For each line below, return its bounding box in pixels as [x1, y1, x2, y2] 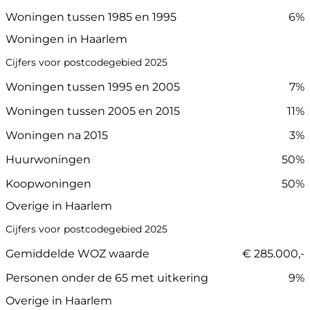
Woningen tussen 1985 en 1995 [6, 10, 176, 24]
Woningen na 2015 [6, 129, 108, 143]
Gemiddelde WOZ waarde [6, 247, 149, 261]
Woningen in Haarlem [6, 33, 127, 46]
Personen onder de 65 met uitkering [6, 271, 208, 285]
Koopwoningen [6, 177, 91, 191]
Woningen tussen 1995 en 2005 [6, 80, 180, 94]
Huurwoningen [6, 153, 91, 167]
